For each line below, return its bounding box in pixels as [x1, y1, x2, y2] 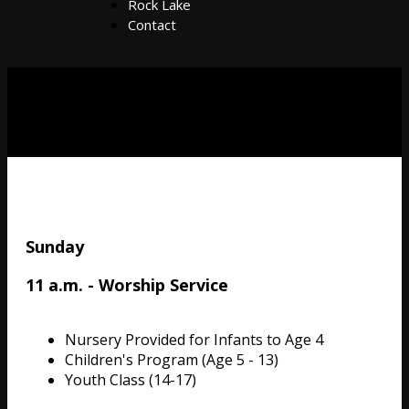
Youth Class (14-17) [65, 369, 200, 390]
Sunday [26, 235, 84, 257]
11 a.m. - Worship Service [26, 273, 228, 296]
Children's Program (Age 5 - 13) [65, 349, 278, 370]
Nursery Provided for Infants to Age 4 [65, 329, 323, 350]
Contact [128, 16, 176, 34]
